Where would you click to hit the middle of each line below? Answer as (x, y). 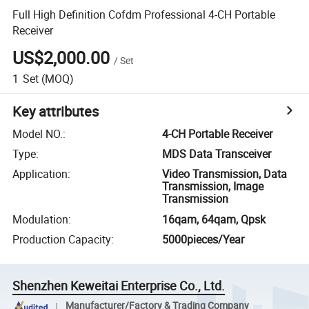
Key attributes (56, 111)
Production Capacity (62, 240)
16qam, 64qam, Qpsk (214, 219)
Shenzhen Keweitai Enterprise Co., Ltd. (119, 286)
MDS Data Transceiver (217, 154)
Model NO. (38, 133)
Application (40, 174)
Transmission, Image (213, 187)
